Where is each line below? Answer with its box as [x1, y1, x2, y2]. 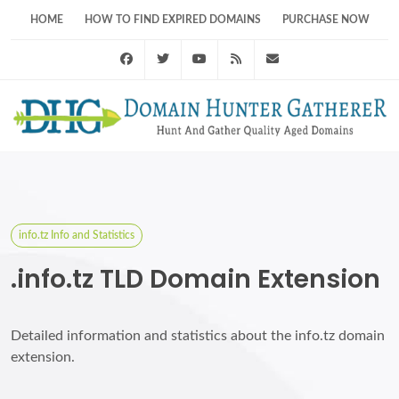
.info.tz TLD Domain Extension [11, 262, 380, 297]
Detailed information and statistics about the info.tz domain [11, 329, 385, 343]
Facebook [144, 53, 192, 65]
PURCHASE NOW [281, 14, 370, 25]
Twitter [181, 53, 217, 65]
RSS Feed [254, 53, 300, 65]
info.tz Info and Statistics [19, 230, 134, 240]
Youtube [217, 53, 259, 65]
